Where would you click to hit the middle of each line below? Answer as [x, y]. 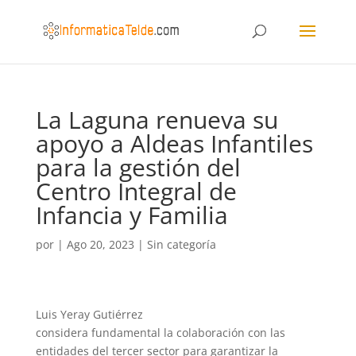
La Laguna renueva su [157, 120]
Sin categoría [181, 244]
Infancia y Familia [138, 215]
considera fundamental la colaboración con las [160, 333]
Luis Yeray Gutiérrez [89, 314]
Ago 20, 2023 [100, 244]
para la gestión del [138, 167]
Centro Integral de [136, 191]
